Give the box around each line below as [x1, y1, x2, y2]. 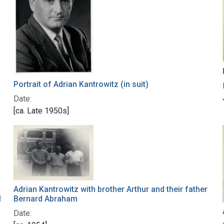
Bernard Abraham [13, 194, 77, 204]
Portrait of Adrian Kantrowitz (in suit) [13, 79, 148, 89]
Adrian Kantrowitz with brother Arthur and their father [13, 184, 207, 194]
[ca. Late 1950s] [13, 105, 69, 115]
